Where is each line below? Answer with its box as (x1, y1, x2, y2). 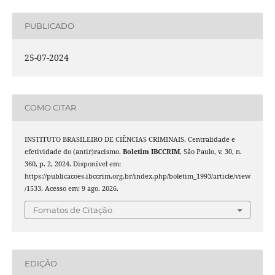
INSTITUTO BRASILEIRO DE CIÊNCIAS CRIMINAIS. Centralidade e (24, 134, 235, 144)
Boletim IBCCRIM (122, 147, 180, 156)
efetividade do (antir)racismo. (24, 147, 123, 156)
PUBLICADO (24, 21, 74, 31)
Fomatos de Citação (33, 205, 112, 215)
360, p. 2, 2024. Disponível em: (24, 159, 121, 168)
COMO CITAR (24, 103, 76, 113)
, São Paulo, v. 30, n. (179, 147, 242, 156)
